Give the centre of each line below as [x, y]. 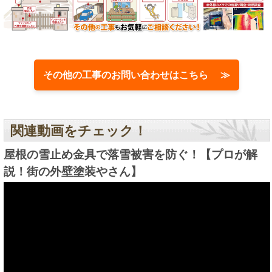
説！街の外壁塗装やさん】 [73, 172]
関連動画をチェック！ [78, 131]
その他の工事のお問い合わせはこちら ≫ [137, 75]
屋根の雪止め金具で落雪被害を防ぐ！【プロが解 [130, 155]
